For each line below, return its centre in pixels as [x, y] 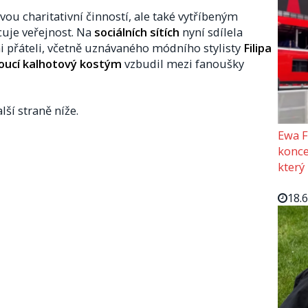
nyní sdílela [211, 32]
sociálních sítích [137, 32]
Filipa [257, 47]
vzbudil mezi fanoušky [183, 63]
